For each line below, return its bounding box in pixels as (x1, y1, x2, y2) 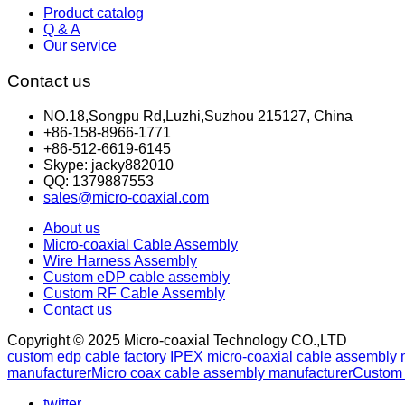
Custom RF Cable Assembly (43, 285, 225, 301)
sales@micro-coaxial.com (43, 189, 209, 205)
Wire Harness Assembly (43, 252, 197, 268)
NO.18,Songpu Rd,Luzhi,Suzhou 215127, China (43, 108, 353, 124)
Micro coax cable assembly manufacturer (91, 364, 353, 381)
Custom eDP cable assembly (43, 268, 230, 285)
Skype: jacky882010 (43, 156, 174, 173)
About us (43, 220, 100, 236)
